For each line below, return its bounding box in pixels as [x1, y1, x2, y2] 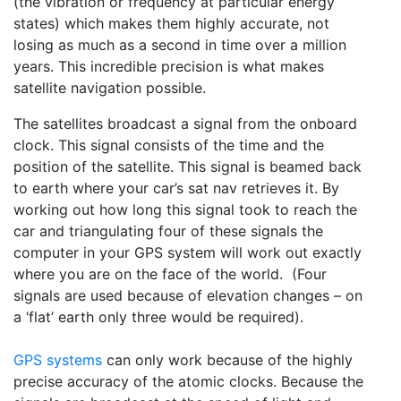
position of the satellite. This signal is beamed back [13, 158, 362, 176]
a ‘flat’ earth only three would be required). [13, 308, 303, 327]
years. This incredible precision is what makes [13, 57, 324, 76]
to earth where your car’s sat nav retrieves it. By [13, 179, 339, 198]
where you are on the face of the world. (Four [13, 265, 327, 284]
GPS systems [13, 351, 102, 370]
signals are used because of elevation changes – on [13, 286, 363, 305]
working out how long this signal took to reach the [13, 200, 357, 219]
